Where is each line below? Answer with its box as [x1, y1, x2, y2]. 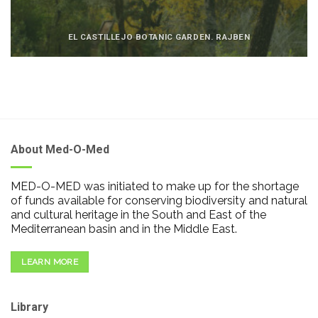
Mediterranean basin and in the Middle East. [11, 221, 237, 236]
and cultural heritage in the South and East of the [11, 207, 266, 221]
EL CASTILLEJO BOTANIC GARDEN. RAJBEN [67, 32, 251, 42]
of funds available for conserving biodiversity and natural [11, 193, 307, 207]
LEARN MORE [21, 256, 78, 267]
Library [11, 300, 48, 314]
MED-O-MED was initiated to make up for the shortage [11, 179, 299, 193]
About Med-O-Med [11, 143, 109, 157]
